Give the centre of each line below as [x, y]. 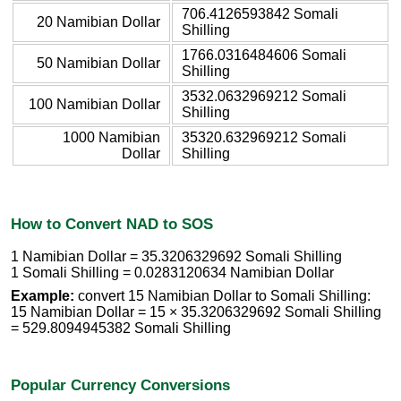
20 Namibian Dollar [98, 21]
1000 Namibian [111, 137]
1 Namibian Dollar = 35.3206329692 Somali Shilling [176, 257]
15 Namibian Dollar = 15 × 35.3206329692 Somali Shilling [196, 312]
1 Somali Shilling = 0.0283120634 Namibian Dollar [172, 273]
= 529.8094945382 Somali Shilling [121, 328]
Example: [43, 296]
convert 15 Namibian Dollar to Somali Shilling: [222, 296]
